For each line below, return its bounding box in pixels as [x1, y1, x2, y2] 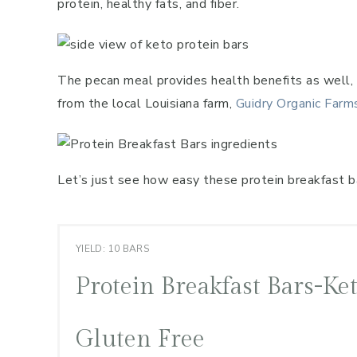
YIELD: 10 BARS [76, 242, 150, 255]
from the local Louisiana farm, [57, 95, 236, 112]
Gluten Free [76, 325, 205, 354]
